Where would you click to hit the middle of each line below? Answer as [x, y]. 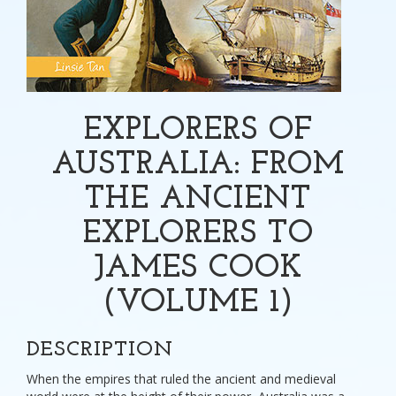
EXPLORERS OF [198, 131]
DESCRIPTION [100, 350]
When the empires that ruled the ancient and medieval [181, 379]
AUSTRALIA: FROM [198, 165]
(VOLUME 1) [198, 303]
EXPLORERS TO [198, 234]
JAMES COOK [198, 269]
